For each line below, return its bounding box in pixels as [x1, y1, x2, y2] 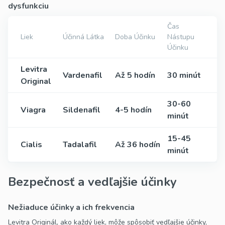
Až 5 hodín [115, 70, 155, 81]
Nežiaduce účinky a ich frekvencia [8, 202, 135, 213]
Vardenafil [63, 70, 102, 81]
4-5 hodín [115, 104, 152, 116]
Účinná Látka [63, 32, 104, 42]
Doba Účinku [115, 32, 155, 42]
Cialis [21, 139, 42, 151]
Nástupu [167, 32, 194, 42]
